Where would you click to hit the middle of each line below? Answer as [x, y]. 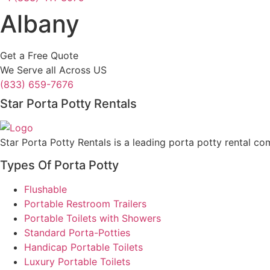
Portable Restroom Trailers [85, 204]
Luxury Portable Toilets [77, 262]
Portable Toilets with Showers [93, 218]
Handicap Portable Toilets [83, 247]
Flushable [46, 190]
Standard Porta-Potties [77, 233]
